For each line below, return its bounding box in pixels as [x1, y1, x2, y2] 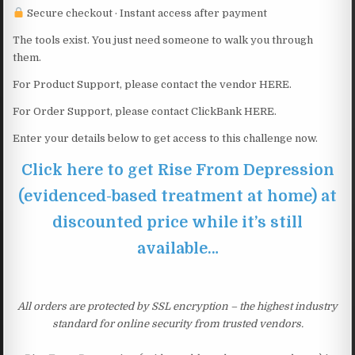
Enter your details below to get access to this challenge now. [13, 132, 319, 144]
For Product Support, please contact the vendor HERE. [13, 78, 292, 90]
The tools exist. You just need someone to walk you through [13, 33, 314, 46]
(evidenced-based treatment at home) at [18, 186, 337, 205]
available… [136, 239, 219, 258]
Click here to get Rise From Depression [21, 160, 334, 179]
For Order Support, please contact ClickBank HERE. [13, 105, 277, 117]
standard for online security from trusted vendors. [52, 317, 303, 330]
